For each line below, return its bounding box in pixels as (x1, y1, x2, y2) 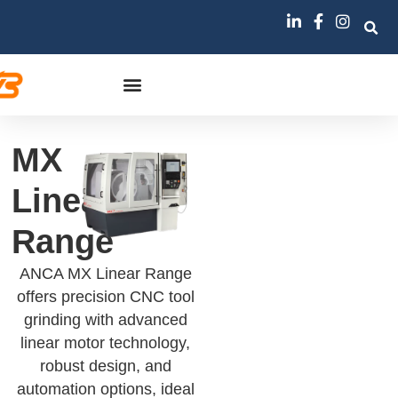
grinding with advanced (23, 311, 187, 330)
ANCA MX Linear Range (19, 265, 192, 283)
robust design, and (39, 357, 171, 376)
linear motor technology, (20, 334, 191, 353)
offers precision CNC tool (16, 288, 195, 306)
